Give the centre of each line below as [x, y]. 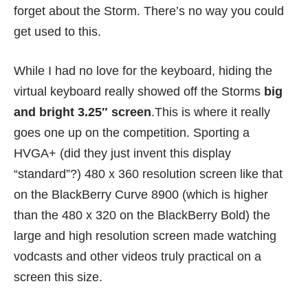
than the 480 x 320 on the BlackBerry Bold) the [142, 216]
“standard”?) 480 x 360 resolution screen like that [148, 174]
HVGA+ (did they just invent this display [122, 154]
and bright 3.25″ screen [82, 112]
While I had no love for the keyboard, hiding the [143, 71]
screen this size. [58, 277]
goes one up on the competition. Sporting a [132, 133]
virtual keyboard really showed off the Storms [139, 92]
